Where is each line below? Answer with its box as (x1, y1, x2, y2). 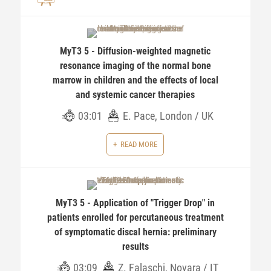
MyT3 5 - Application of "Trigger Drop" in (56, 197, 215, 209)
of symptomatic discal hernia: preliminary (54, 226, 217, 238)
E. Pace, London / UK (122, 109, 214, 122)
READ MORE (120, 140, 158, 149)
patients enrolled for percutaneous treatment (47, 212, 224, 223)
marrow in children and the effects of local (52, 74, 218, 86)
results (122, 241, 149, 252)
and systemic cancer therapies (76, 89, 195, 100)
